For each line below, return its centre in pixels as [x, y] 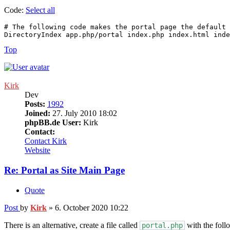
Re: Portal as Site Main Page [64, 170]
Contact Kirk [46, 141]
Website [37, 150]
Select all [40, 10]
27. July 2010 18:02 [84, 113]
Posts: [35, 104]
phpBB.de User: [53, 123]
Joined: [37, 113]
